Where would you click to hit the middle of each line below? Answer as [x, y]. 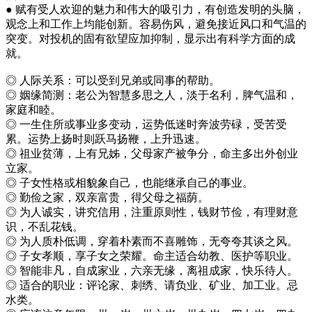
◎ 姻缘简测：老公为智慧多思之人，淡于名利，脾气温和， [152, 95]
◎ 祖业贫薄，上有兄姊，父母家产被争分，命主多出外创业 [152, 153]
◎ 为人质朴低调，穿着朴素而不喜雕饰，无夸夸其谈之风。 [152, 241]
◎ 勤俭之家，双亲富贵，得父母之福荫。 [107, 197]
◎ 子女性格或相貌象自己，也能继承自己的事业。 [130, 182]
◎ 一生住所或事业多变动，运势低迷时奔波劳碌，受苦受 [146, 124]
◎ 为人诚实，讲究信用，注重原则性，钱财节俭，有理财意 [152, 212]
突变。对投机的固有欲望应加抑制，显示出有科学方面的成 [150, 38]
